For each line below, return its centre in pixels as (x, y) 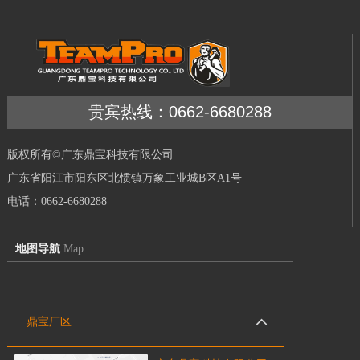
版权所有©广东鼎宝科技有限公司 (90, 155)
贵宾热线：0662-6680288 (180, 112)
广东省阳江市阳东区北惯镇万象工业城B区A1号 (125, 178)
